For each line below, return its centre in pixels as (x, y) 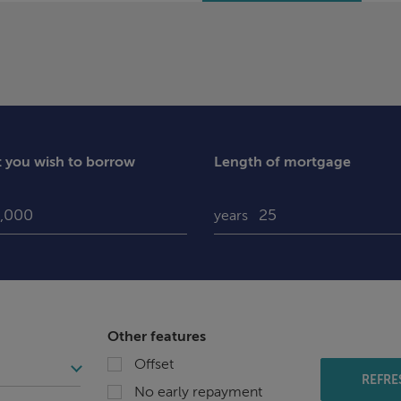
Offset (154, 365)
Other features (156, 337)
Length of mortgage (282, 162)
